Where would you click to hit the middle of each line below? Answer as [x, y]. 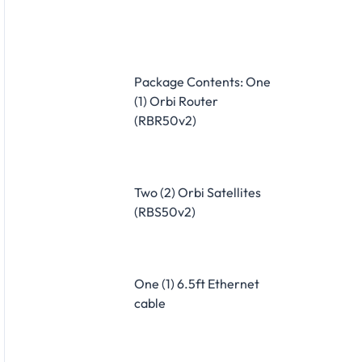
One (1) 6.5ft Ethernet [197, 283]
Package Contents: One [202, 81]
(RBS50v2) [165, 211]
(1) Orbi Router [176, 101]
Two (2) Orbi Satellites [198, 192]
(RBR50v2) [165, 120]
